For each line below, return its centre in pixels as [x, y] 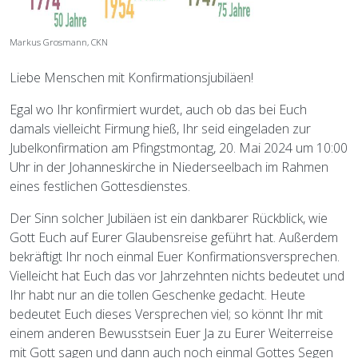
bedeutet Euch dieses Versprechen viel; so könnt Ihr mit [166, 314]
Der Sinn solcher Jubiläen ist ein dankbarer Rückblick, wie [169, 219]
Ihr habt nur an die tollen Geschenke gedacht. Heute [157, 295]
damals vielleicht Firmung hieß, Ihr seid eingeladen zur [160, 129]
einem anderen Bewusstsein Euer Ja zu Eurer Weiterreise [171, 334]
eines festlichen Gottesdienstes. [100, 187]
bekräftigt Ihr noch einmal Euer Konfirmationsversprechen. [175, 257]
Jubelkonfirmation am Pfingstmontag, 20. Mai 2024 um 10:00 [179, 148]
